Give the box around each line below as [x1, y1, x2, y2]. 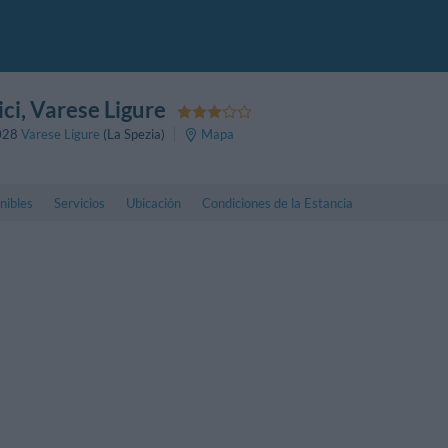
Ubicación [125, 194, 181, 211]
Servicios [54, 194, 106, 211]
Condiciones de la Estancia [201, 194, 353, 211]
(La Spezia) [100, 126, 165, 143]
